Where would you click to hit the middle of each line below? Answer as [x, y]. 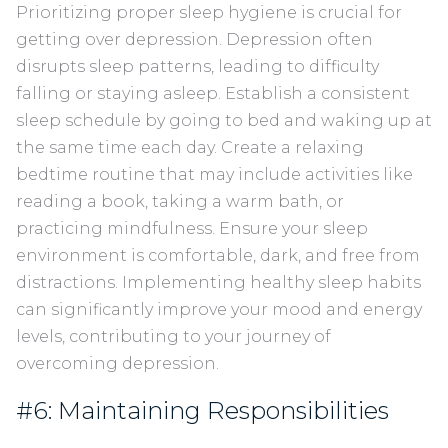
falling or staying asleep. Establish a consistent [213, 93]
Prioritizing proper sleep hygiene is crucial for [209, 12]
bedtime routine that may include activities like [214, 174]
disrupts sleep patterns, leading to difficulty [197, 66]
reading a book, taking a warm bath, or [180, 201]
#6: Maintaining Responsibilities [208, 410]
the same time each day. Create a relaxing [190, 147]
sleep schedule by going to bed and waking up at [224, 120]
